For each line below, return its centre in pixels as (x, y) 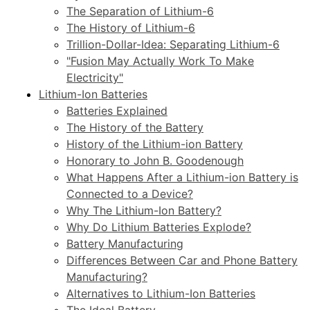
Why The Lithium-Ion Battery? (144, 210)
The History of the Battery (135, 127)
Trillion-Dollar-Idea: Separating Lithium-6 (173, 44)
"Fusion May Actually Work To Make (160, 61)
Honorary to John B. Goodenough (155, 160)
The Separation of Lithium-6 (140, 11)
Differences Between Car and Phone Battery (182, 260)
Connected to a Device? (130, 193)
